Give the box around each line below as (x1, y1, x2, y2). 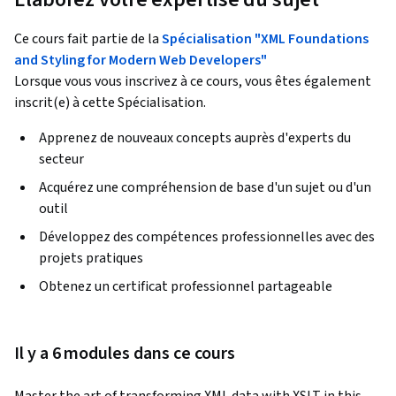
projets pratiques (39, 248, 143, 269)
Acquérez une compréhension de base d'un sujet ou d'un (39, 178, 371, 198)
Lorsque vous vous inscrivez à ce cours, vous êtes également (14, 72, 371, 92)
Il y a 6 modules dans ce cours (14, 341, 236, 367)
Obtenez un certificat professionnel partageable (39, 277, 332, 297)
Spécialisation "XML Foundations (162, 29, 369, 49)
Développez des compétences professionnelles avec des (39, 227, 375, 247)
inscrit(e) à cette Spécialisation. (14, 93, 206, 113)
